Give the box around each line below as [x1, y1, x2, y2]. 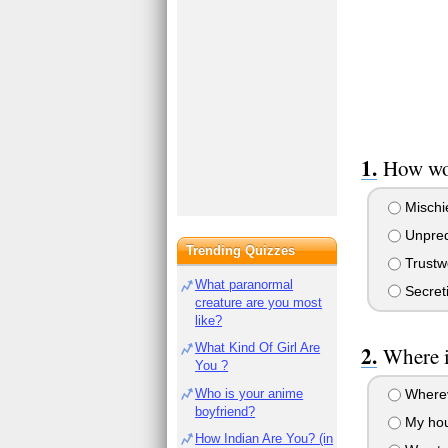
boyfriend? [195, 403, 256, 419]
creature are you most [195, 295, 323, 310]
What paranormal [195, 277, 294, 292]
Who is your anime [195, 385, 304, 401]
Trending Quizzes [186, 243, 296, 258]
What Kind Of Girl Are [195, 340, 321, 356]
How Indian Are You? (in [195, 430, 334, 446]
